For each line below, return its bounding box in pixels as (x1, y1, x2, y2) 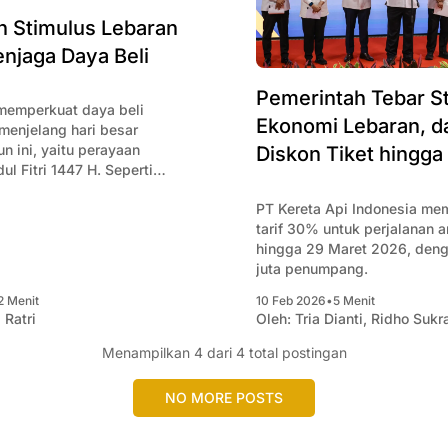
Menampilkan (101, 344, 194, 362)
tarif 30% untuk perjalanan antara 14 (256, 220, 323, 238)
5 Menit (333, 293, 375, 309)
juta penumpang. (256, 260, 368, 278)
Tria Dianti (295, 310, 363, 328)
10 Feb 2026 (256, 293, 326, 309)
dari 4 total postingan (202, 344, 347, 362)
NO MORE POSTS (165, 389, 283, 407)
